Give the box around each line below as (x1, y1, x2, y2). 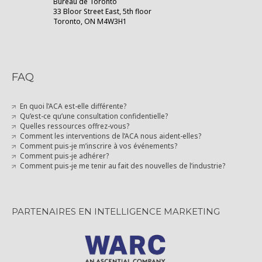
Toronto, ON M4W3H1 (53, 16, 127, 27)
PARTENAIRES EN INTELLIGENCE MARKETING (12, 205, 220, 217)
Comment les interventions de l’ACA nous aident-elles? (19, 130, 201, 141)
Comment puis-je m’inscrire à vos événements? (19, 140, 177, 151)
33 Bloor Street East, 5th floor (53, 6, 151, 17)
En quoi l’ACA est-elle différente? (19, 101, 126, 111)
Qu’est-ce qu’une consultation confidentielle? (19, 111, 168, 121)
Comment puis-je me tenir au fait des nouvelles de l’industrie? (19, 160, 225, 171)
